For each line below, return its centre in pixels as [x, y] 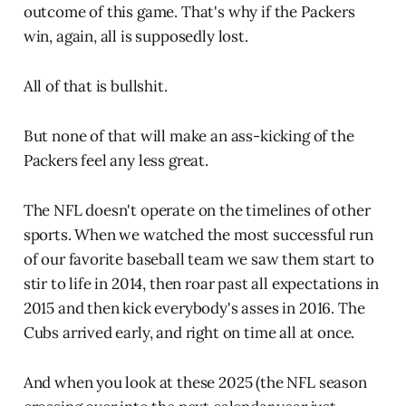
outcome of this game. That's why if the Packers [189, 12]
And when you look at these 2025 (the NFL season [195, 383]
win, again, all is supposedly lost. [135, 37]
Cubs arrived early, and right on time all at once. [189, 333]
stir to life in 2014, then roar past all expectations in [201, 284]
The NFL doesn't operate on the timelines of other [197, 211]
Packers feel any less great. [116, 161]
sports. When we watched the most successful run [198, 235]
